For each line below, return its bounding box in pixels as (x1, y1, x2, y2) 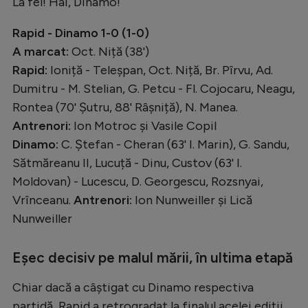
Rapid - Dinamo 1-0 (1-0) (12, 25, 149, 41)
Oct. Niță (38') (71, 44, 149, 60)
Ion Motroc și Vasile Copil (71, 118, 217, 134)
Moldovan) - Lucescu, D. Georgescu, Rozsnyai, (12, 174, 263, 190)
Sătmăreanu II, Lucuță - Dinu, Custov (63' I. (12, 155, 242, 171)
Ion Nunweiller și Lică (132, 192, 252, 208)
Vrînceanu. (12, 192, 74, 208)
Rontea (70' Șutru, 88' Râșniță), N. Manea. (12, 100, 238, 115)
